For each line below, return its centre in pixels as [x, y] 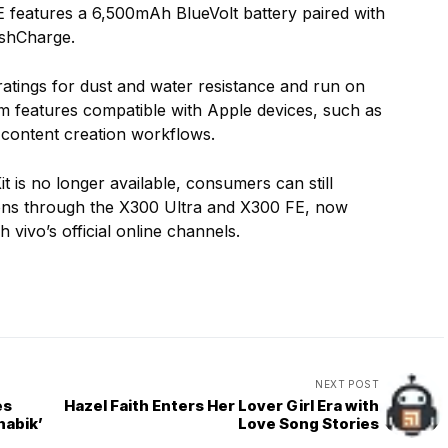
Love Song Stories [308, 424]
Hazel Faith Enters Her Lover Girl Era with [221, 406]
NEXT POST [347, 384]
